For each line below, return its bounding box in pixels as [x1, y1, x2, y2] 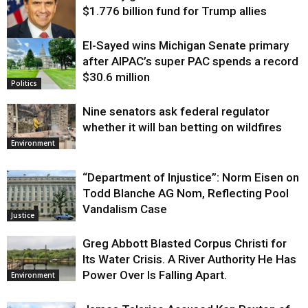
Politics [11, 78, 37, 88]
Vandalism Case [82, 201, 167, 216]
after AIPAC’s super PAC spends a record [82, 54, 298, 68]
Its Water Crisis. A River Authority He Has [82, 252, 296, 266]
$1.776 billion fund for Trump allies [82, 3, 267, 18]
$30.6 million [82, 69, 150, 84]
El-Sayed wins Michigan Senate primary [82, 38, 289, 52]
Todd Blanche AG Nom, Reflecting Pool [82, 186, 289, 200]
